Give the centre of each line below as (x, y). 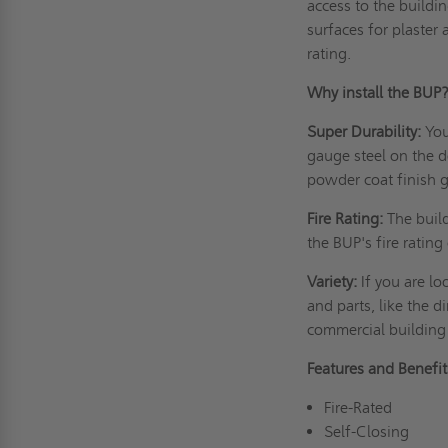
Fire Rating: (345, 218)
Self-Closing (370, 431)
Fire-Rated (361, 407)
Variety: (332, 281)
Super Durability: (364, 131)
